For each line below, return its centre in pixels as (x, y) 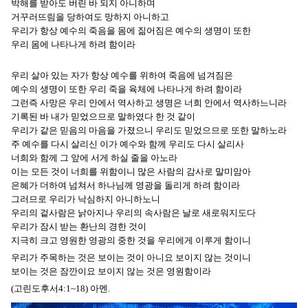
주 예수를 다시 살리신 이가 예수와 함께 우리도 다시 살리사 (128, 144)
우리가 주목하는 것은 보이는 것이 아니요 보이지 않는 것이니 (131, 258)
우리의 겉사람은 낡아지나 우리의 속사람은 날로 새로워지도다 (133, 213)
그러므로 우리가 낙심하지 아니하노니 (86, 199)
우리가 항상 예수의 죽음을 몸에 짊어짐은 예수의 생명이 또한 (131, 31)
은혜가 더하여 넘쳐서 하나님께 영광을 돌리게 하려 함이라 (125, 186)
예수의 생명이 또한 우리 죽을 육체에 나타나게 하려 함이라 (126, 89)
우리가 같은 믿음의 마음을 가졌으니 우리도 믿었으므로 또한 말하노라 (149, 131)
